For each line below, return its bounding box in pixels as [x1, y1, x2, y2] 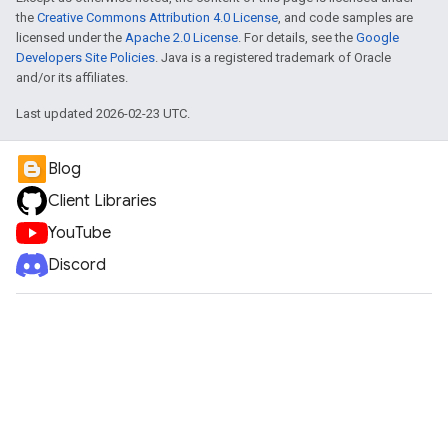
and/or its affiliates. [16, 70, 128, 85]
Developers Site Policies [16, 50, 155, 65]
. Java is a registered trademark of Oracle [155, 50, 391, 65]
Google [356, 30, 399, 45]
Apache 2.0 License [125, 30, 238, 45]
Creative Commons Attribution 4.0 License [37, 10, 278, 25]
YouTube [48, 223, 111, 243]
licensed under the [16, 30, 125, 45]
